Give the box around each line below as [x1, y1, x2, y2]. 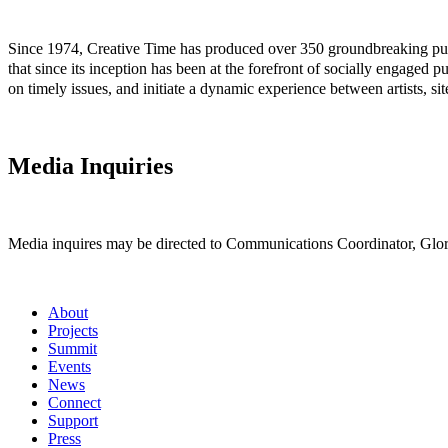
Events [48, 358, 91, 376]
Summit [48, 340, 97, 358]
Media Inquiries [8, 153, 173, 180]
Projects [48, 322, 98, 340]
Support [48, 412, 98, 430]
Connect [48, 394, 101, 412]
